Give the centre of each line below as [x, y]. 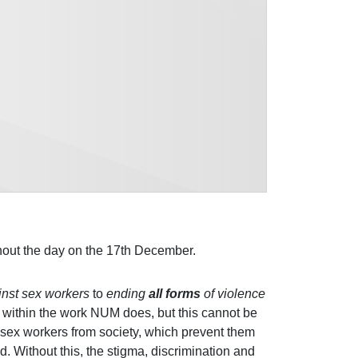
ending [126, 293]
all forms [175, 293]
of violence [233, 293]
